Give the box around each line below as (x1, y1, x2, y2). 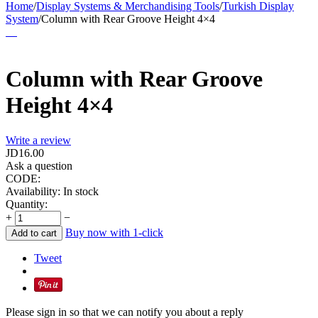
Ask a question (6, 159, 72, 172)
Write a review (6, 133, 71, 146)
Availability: (6, 185, 60, 197)
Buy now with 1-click (65, 226, 163, 238)
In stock (63, 185, 99, 197)
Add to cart (11, 227, 57, 238)
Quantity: (6, 197, 48, 210)
